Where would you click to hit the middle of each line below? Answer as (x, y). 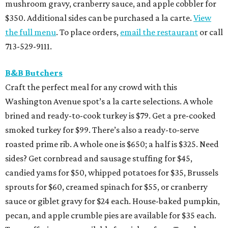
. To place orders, (88, 32)
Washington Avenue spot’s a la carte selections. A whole (109, 102)
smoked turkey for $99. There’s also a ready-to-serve (102, 130)
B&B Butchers (34, 73)
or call (210, 32)
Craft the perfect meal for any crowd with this (91, 87)
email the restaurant (159, 32)
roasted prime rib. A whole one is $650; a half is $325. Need (112, 144)
